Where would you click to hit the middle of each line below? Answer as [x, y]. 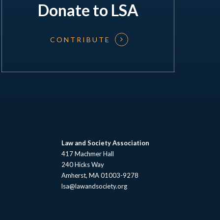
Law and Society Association [106, 143]
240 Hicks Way [83, 165]
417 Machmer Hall [88, 154]
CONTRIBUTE [81, 39]
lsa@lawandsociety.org [95, 186]
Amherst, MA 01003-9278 [100, 175]
